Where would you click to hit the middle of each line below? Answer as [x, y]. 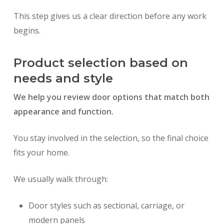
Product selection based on [100, 63]
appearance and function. [63, 112]
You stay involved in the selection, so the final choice [111, 138]
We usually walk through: [60, 179]
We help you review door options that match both [111, 97]
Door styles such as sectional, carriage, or [106, 206]
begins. [27, 31]
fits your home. [41, 153]
